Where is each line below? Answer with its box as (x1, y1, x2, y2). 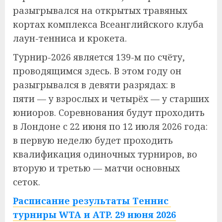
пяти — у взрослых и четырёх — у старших (13, 93, 209, 105)
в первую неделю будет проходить (13, 134, 173, 146)
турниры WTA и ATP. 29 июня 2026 (13, 209, 176, 221)
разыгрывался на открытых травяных (13, 4, 187, 16)
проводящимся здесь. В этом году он (13, 65, 181, 77)
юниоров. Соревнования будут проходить (13, 107, 205, 118)
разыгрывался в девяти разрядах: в (13, 79, 175, 91)
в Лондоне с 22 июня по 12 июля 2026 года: (13, 120, 208, 132)
